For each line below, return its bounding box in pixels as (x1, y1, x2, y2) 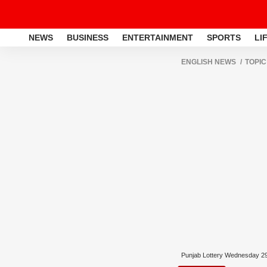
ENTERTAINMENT (122, 32, 193, 42)
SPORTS (207, 32, 241, 42)
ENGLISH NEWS (181, 58, 236, 66)
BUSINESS (67, 32, 108, 42)
